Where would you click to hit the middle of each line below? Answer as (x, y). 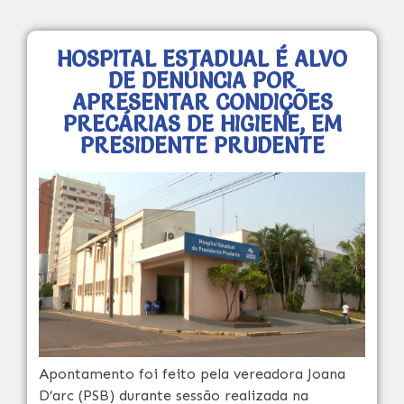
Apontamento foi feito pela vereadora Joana (192, 374)
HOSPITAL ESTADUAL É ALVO (202, 59)
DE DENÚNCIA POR (202, 81)
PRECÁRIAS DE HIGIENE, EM (202, 124)
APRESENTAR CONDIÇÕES (202, 102)
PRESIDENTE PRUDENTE (202, 146)
